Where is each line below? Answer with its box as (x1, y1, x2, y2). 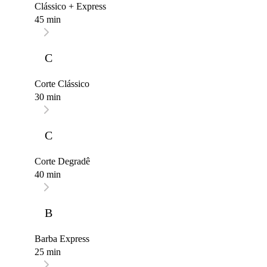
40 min (35, 169, 61, 180)
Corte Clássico (35, 79, 89, 89)
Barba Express (35, 234, 89, 244)
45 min (35, 14, 61, 25)
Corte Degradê (35, 156, 90, 167)
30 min (35, 92, 61, 103)
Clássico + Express (35, 1, 106, 12)
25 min (35, 247, 61, 257)
